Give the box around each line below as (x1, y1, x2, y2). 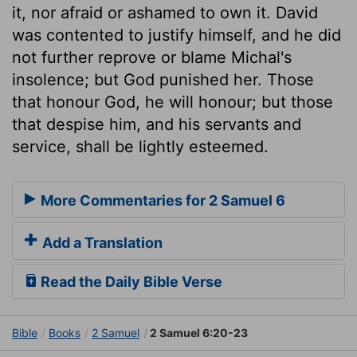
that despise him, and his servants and (12, 114, 301, 134)
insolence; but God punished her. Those (12, 69, 314, 89)
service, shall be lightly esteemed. (12, 136, 269, 156)
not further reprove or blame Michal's (12, 47, 292, 67)
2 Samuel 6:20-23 (147, 326, 248, 340)
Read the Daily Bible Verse (37, 273, 222, 291)
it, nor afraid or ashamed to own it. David (12, 2, 318, 22)
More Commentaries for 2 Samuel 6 (37, 192, 285, 210)
